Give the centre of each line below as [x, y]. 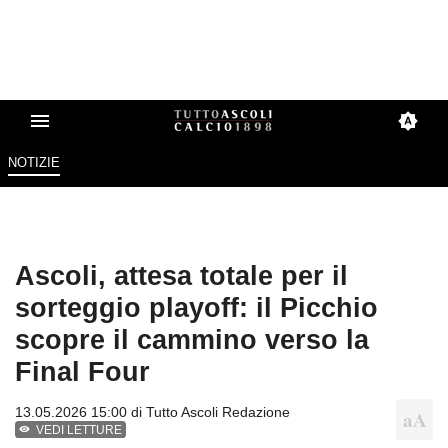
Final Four [82, 372]
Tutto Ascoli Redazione [218, 412]
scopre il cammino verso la [192, 340]
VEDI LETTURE [79, 430]
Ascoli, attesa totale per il [181, 276]
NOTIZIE [33, 163]
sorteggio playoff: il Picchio [196, 308]
